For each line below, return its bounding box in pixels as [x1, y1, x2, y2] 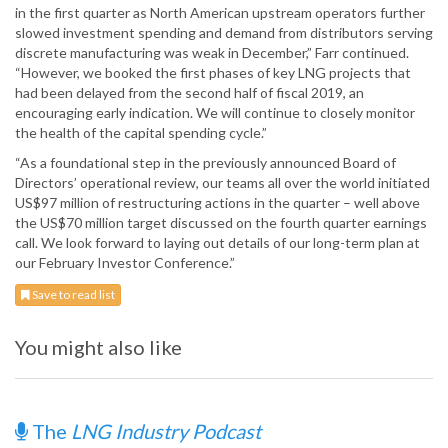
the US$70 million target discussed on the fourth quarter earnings [15, 214, 427, 232]
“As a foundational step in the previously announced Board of [15, 154, 396, 172]
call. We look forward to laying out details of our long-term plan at [15, 234, 420, 252]
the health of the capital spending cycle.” [15, 124, 267, 142]
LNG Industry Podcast [71, 419, 261, 444]
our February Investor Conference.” [15, 254, 235, 272]
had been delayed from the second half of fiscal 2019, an [15, 84, 364, 102]
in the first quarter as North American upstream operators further [15, 4, 425, 22]
